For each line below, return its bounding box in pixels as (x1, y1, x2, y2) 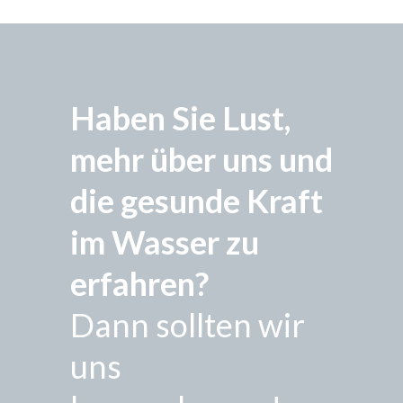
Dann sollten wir (70, 305, 305, 345)
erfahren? (70, 264, 209, 304)
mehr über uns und (70, 139, 333, 180)
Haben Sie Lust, (70, 98, 291, 139)
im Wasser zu (70, 222, 259, 263)
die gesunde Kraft (70, 181, 323, 221)
